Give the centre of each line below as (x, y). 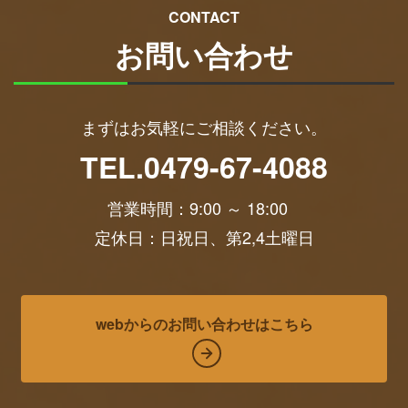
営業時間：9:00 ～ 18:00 (204, 207)
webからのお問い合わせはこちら (204, 323)
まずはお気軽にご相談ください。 (204, 126)
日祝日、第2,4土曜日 (237, 236)
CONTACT (204, 16)
